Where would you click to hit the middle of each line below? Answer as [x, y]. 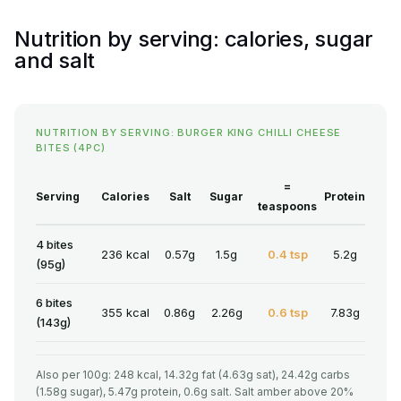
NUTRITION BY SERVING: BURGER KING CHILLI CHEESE [189, 133]
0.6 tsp [287, 313]
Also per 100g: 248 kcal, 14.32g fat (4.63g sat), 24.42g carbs [193, 375]
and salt [55, 61]
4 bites [55, 245]
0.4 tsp [287, 255]
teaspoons [287, 207]
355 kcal [125, 313]
